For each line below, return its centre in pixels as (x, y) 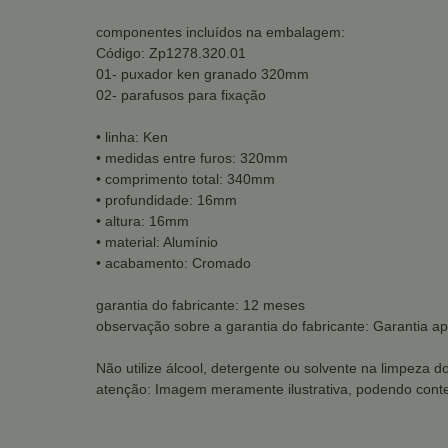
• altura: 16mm (142, 221)
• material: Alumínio (157, 242)
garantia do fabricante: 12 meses (200, 305)
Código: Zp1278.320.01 (171, 53)
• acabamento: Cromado (173, 263)
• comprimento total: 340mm (185, 179)
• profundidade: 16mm (166, 200)
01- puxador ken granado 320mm (202, 74)
